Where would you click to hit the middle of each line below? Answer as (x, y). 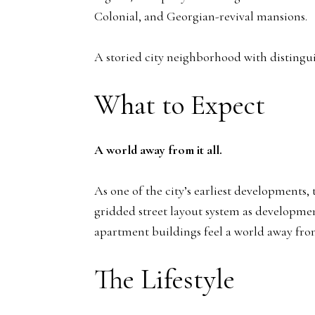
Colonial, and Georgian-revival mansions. (201, 16)
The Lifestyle (165, 279)
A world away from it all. (158, 150)
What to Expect (180, 104)
